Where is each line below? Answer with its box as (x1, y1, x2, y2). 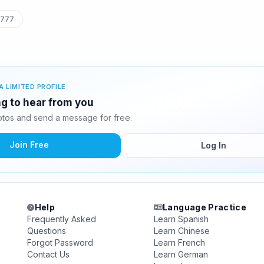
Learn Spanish (153, 214, 209, 224)
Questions (27, 226, 67, 236)
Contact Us (27, 249, 70, 259)
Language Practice (163, 202, 247, 212)
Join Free (9, 140, 49, 150)
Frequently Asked (27, 214, 97, 224)
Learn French (153, 237, 205, 247)
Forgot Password (27, 237, 94, 247)
